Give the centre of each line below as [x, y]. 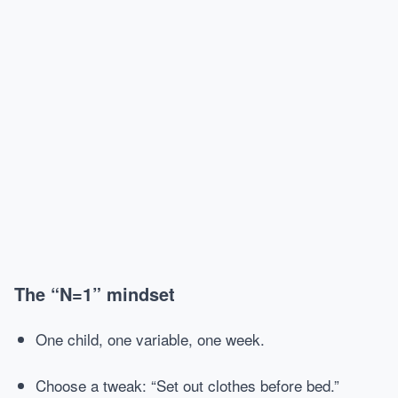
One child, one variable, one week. [150, 339]
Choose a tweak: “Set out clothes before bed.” [187, 385]
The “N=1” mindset [95, 294]
